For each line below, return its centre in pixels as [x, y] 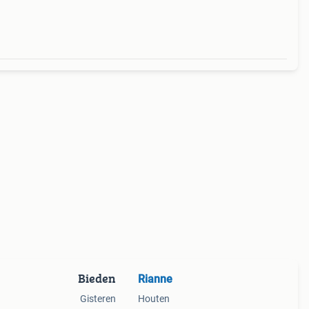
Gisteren [98, 299]
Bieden [97, 278]
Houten [153, 299]
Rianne [155, 279]
